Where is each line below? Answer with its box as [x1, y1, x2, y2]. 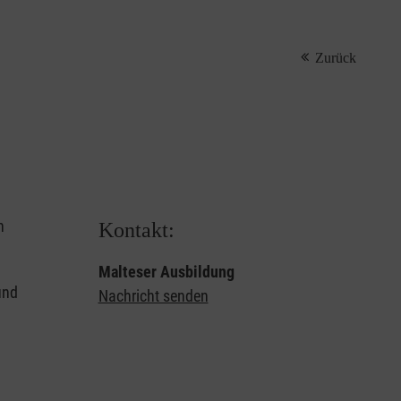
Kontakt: [98, 218, 175, 242]
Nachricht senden [98, 286, 209, 305]
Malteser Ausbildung [98, 261, 235, 281]
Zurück [315, 49, 356, 65]
